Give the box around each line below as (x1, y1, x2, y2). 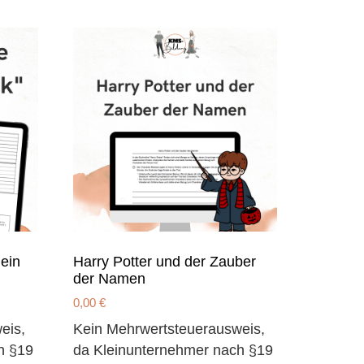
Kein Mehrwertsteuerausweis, (73, 320, 266, 337)
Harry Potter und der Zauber (73, 253, 257, 270)
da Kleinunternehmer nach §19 (73, 341, 274, 358)
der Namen (73, 270, 146, 287)
